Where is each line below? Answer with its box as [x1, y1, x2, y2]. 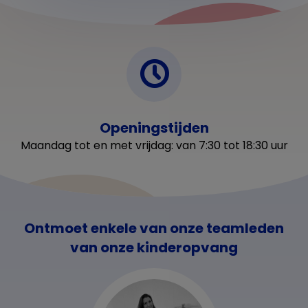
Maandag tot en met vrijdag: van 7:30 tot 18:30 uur [20, 137, 288, 153]
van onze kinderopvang [70, 237, 238, 257]
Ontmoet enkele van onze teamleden [24, 218, 284, 238]
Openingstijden [99, 118, 209, 137]
